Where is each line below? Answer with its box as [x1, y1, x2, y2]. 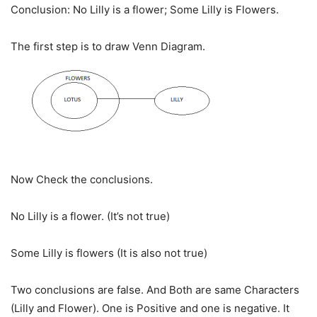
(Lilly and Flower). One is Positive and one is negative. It [11, 301, 289, 316]
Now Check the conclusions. [11, 173, 153, 187]
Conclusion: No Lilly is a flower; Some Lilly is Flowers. [11, 3, 279, 17]
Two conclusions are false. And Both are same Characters [11, 283, 299, 297]
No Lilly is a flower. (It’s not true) [11, 209, 170, 224]
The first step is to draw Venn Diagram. [11, 40, 208, 54]
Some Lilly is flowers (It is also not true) [11, 246, 207, 260]
